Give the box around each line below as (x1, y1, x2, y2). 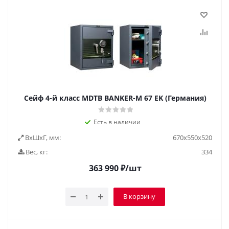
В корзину (123, 192, 155, 201)
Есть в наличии (94, 118, 141, 126)
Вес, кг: (24, 147, 48, 156)
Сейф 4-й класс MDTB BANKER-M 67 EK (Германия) (24, 93, 207, 103)
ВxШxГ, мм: (24, 133, 61, 142)
